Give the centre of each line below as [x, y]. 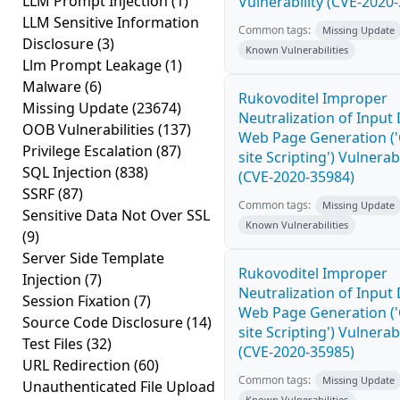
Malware [54, 87]
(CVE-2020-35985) [296, 352]
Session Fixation [78, 301]
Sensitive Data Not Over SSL [116, 215]
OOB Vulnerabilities [90, 129]
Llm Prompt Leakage [94, 65]
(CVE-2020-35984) [296, 177]
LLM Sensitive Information [111, 22]
